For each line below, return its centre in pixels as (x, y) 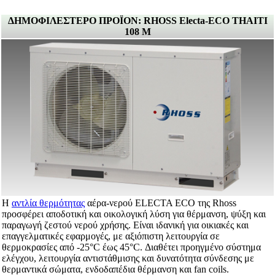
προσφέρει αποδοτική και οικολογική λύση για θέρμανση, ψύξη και (134, 214)
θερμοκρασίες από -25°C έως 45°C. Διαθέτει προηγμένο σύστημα (131, 247)
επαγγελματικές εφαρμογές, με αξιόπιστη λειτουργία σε (111, 236)
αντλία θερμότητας (48, 203)
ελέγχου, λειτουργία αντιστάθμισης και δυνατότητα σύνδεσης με (128, 258)
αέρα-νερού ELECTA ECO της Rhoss (161, 203)
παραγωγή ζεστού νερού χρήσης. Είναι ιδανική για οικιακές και (125, 225)
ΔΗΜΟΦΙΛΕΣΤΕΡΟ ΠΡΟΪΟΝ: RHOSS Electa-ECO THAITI (137, 21)
